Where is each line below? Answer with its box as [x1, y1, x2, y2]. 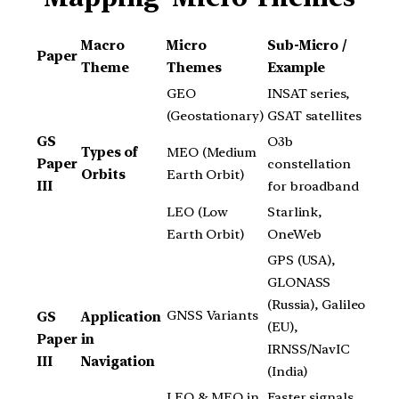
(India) [267, 363, 308, 380]
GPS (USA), [267, 252, 336, 269]
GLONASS [267, 274, 331, 291]
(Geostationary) [167, 108, 264, 125]
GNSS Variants [167, 307, 258, 324]
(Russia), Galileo [267, 297, 366, 313]
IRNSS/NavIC [267, 341, 350, 358]
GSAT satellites [267, 108, 362, 125]
